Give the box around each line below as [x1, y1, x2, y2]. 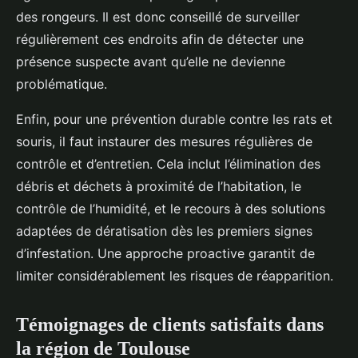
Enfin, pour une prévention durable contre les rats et [16, 111, 332, 127]
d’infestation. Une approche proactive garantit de [16, 245, 315, 261]
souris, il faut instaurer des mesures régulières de [16, 133, 312, 149]
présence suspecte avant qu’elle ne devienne [16, 54, 285, 70]
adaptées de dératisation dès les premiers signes [16, 223, 312, 239]
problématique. [16, 76, 107, 92]
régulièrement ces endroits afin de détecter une [16, 31, 304, 47]
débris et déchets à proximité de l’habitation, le [16, 178, 301, 194]
